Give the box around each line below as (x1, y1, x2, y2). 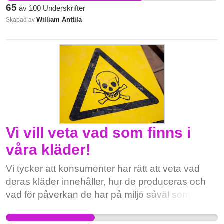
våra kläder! (6, 141, 91, 158)
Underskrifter (41, 4, 85, 12)
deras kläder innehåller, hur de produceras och (6, 176, 206, 187)
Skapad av (6, 16, 36, 23)
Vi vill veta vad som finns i (6, 124, 191, 141)
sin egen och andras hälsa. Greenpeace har (6, 202, 198, 213)
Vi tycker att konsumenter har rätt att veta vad (6, 163, 200, 174)
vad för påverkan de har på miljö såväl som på (6, 189, 204, 200)
